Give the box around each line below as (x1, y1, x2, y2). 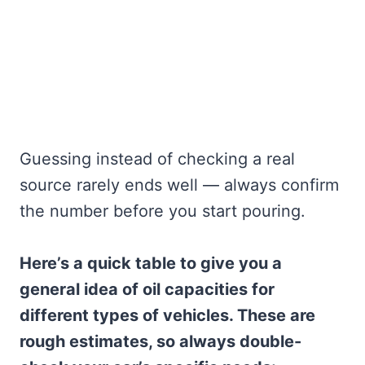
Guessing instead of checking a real (20, 149, 295, 169)
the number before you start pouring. (20, 201, 306, 222)
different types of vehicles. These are (20, 306, 315, 326)
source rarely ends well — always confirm (20, 175, 339, 196)
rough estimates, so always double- (20, 332, 301, 352)
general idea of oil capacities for (20, 279, 275, 300)
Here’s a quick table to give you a (20, 253, 282, 274)
